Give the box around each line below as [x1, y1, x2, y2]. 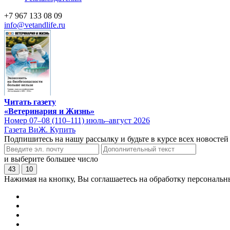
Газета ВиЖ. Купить [4, 125, 75, 134]
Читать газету [4, 97, 56, 106]
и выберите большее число [4, 154, 98, 163]
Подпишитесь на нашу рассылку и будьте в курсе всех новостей [4, 134, 228, 143]
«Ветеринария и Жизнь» [4, 106, 94, 116]
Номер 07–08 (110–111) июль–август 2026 [4, 116, 150, 125]
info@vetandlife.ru [4, 21, 65, 29]
